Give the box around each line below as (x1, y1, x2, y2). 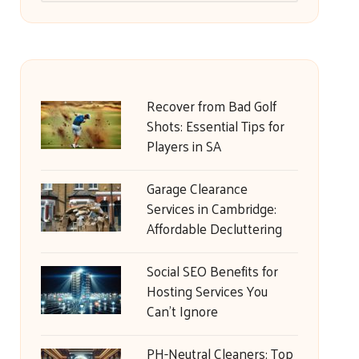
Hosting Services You (146, 279, 268, 303)
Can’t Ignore (146, 299, 218, 323)
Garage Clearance (146, 176, 248, 200)
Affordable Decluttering (146, 216, 282, 240)
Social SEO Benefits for (146, 259, 278, 283)
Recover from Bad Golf (146, 94, 276, 118)
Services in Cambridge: (146, 196, 276, 220)
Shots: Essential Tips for (146, 114, 284, 138)
